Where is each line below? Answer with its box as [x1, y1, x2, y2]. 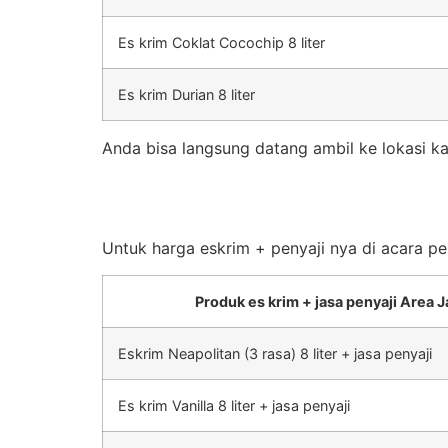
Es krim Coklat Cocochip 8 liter [118, 33, 325, 51]
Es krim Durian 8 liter [118, 85, 255, 103]
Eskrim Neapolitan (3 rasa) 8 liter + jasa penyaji [118, 344, 432, 362]
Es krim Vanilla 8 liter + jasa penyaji [118, 396, 350, 414]
